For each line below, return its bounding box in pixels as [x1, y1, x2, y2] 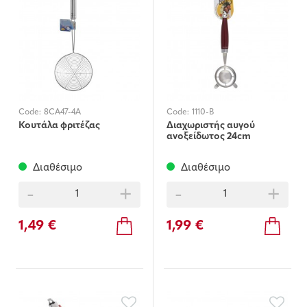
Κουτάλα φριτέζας [19, 120, 100, 131]
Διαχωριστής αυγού [167, 120, 255, 131]
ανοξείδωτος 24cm [167, 131, 251, 142]
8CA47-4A [44, 108, 81, 116]
